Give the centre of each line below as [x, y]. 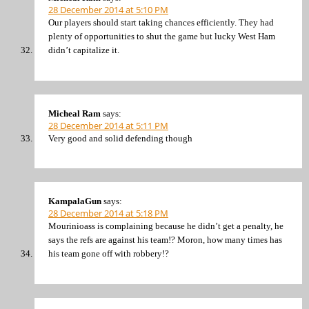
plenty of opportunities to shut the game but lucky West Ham [162, 37]
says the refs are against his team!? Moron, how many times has [165, 240]
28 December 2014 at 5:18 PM [108, 213]
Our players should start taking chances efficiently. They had [161, 23]
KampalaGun [75, 201]
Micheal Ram [74, 113]
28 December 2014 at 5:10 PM [108, 10]
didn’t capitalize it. [84, 50]
